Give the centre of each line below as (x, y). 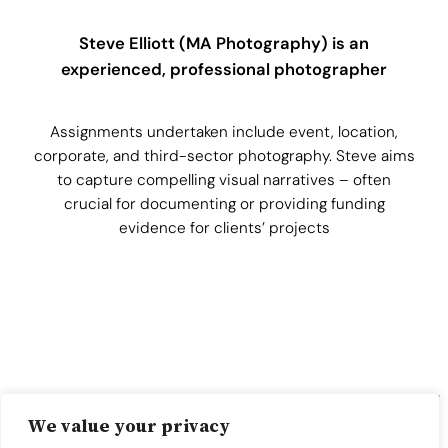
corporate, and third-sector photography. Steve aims (224, 155)
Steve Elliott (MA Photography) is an (224, 44)
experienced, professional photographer (224, 70)
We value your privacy (128, 425)
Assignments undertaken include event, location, (224, 131)
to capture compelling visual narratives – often (224, 179)
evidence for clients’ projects (224, 227)
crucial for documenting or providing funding (224, 203)
